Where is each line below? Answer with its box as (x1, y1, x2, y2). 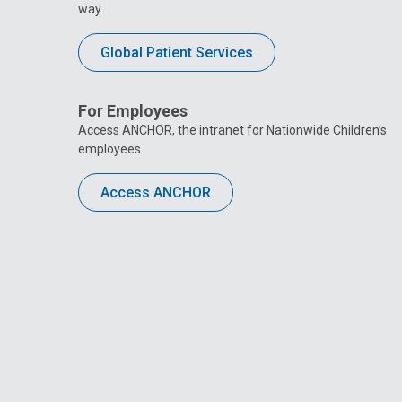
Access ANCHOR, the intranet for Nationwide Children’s (78, 123, 387, 138)
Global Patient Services (100, 43, 253, 61)
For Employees (78, 101, 188, 121)
